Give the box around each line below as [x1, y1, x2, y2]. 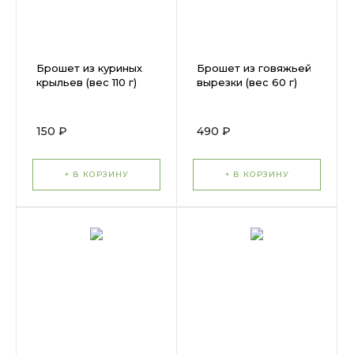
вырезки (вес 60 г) [197, 76, 297, 88]
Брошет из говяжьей [197, 62, 311, 74]
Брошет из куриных [36, 62, 142, 74]
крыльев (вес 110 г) [36, 76, 137, 88]
